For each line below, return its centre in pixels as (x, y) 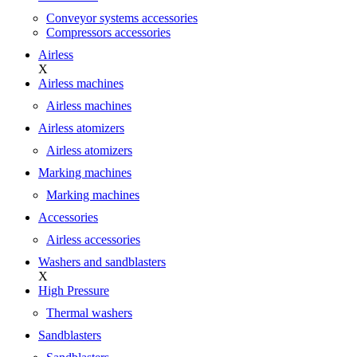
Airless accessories (93, 239)
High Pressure (74, 290)
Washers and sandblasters (102, 262)
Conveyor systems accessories (122, 18)
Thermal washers (89, 313)
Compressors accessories (108, 32)
